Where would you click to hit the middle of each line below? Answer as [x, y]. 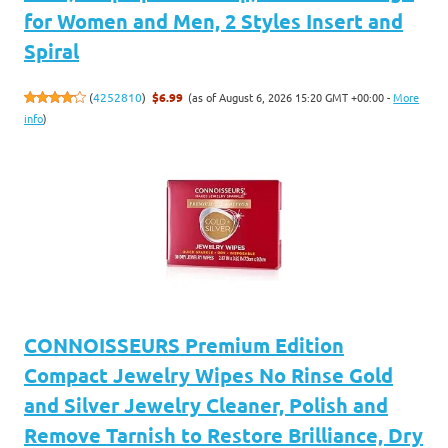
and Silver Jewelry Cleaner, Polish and [206, 404]
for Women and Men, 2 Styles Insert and [213, 20]
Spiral [51, 50]
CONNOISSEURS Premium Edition [184, 344]
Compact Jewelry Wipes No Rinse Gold [208, 374]
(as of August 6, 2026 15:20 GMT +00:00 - [291, 96]
